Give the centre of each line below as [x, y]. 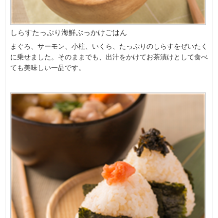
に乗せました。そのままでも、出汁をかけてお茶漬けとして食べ [109, 57]
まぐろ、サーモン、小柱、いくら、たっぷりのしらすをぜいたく [109, 46]
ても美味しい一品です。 [48, 67]
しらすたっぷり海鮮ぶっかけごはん [69, 32]
